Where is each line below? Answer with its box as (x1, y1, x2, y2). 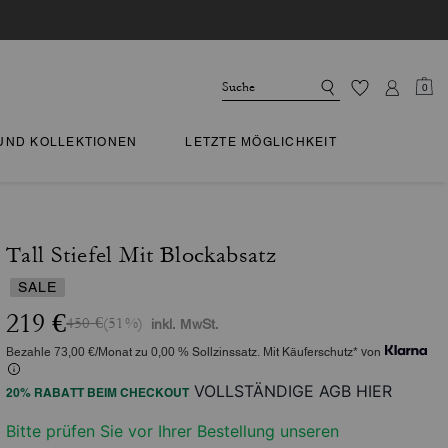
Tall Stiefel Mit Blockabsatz (6, 242, 277, 268)
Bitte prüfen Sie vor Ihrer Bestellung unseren (6, 421, 339, 441)
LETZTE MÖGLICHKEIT (185, 135, 337, 149)
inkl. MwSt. (151, 316, 219, 332)
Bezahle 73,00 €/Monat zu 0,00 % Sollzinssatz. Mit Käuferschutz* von (6, 345, 381, 359)
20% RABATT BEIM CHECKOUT (6, 385, 189, 400)
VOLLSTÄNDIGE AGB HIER (194, 381, 392, 401)
